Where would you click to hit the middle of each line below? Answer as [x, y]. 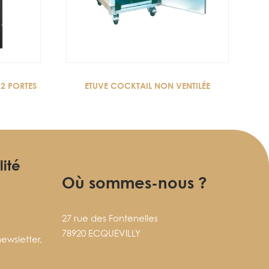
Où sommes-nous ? [135, 183]
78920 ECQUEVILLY [101, 234]
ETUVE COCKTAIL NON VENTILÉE [148, 86]
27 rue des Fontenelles [110, 219]
